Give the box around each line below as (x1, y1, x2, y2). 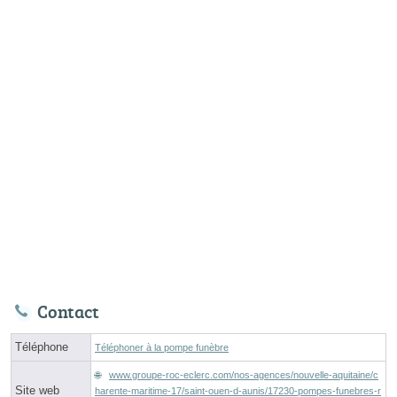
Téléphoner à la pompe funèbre (95, 342, 229, 354)
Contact (37, 299, 99, 324)
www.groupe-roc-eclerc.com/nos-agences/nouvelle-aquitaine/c (109, 370, 378, 381)
